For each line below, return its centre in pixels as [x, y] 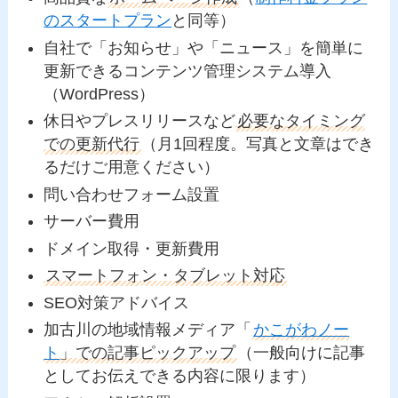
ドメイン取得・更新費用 [132, 248]
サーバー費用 [92, 222]
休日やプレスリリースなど [140, 121]
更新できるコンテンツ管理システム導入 [188, 71]
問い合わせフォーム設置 [132, 194]
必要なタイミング [302, 121]
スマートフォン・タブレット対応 [166, 276]
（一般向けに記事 [302, 353]
